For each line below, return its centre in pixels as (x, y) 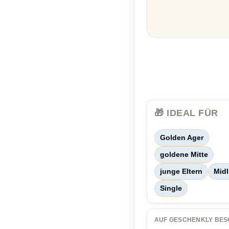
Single (171, 188)
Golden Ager (182, 138)
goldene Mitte (184, 154)
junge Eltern (181, 171)
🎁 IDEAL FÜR (186, 113)
